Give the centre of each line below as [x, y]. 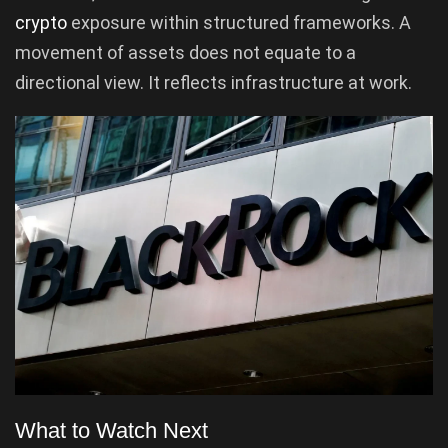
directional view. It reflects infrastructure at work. [213, 83]
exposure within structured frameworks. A [241, 23]
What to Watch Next [111, 431]
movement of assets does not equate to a [185, 53]
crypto [43, 23]
